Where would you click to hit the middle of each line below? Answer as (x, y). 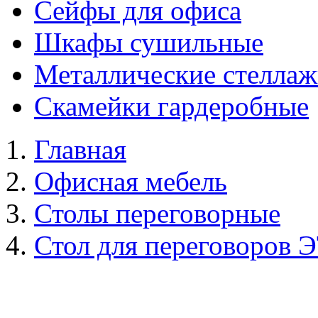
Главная (80, 149)
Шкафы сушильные (149, 42)
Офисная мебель (131, 181)
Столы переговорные (157, 213)
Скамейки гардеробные (171, 106)
